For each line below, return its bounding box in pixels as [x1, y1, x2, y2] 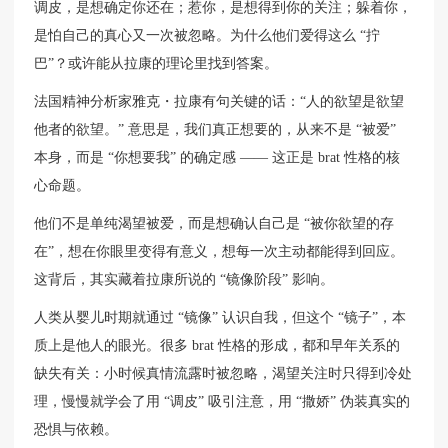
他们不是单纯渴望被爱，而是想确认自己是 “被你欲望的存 [34, 216, 395, 232]
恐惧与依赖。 [34, 422, 119, 438]
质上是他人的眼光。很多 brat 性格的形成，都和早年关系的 [34, 338, 401, 354]
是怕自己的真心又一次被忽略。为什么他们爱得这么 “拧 [34, 28, 381, 44]
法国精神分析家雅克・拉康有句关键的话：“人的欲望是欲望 [34, 94, 405, 110]
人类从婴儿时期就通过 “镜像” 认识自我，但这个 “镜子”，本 [34, 310, 407, 326]
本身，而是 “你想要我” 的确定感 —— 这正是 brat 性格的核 [34, 150, 401, 166]
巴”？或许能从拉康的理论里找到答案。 [34, 56, 279, 72]
